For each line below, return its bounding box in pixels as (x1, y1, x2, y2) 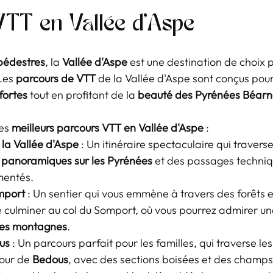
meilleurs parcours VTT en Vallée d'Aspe (12, 121, 204, 135)
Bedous (32, 252, 68, 266)
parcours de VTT (16, 71, 96, 85)
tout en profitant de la (27, 88, 138, 102)
